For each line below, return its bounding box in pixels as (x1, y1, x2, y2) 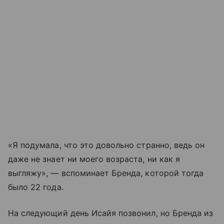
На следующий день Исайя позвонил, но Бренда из (8, 208, 213, 218)
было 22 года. (8, 182, 63, 192)
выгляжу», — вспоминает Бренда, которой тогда (8, 168, 204, 178)
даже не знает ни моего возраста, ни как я (8, 154, 180, 164)
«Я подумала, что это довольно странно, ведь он (8, 140, 205, 150)
